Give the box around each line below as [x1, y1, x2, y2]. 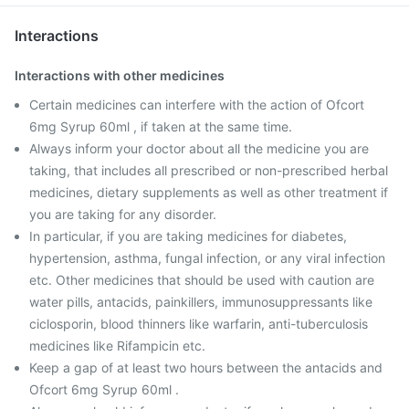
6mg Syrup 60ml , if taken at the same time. [29, 119, 292, 134]
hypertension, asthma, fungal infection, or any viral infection [29, 250, 385, 266]
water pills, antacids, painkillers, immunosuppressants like [29, 294, 372, 309]
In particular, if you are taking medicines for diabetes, [29, 228, 347, 244]
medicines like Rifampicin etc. [29, 338, 205, 353]
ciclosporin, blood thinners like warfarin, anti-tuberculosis [29, 316, 368, 331]
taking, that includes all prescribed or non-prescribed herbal [29, 163, 388, 178]
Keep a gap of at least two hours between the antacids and [29, 360, 383, 375]
